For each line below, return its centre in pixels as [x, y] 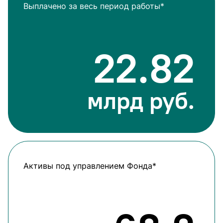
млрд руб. [141, 101]
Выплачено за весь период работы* [94, 6]
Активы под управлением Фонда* [90, 166]
